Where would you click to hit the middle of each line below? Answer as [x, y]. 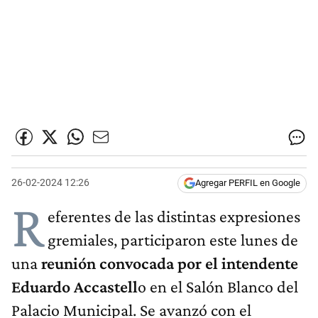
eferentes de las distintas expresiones [174, 216]
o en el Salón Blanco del [218, 287]
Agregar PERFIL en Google [248, 183]
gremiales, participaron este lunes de [173, 240]
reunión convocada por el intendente [170, 263]
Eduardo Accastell [75, 287]
